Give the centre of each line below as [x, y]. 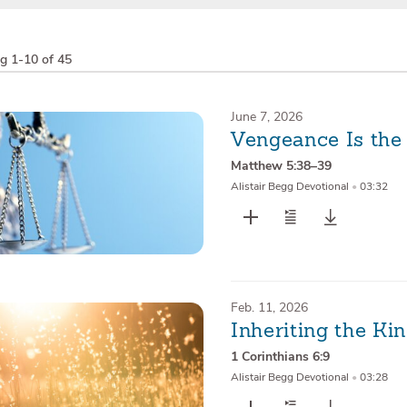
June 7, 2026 [266, 117]
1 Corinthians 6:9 [280, 357]
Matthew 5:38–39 [281, 166]
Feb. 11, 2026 [269, 308]
